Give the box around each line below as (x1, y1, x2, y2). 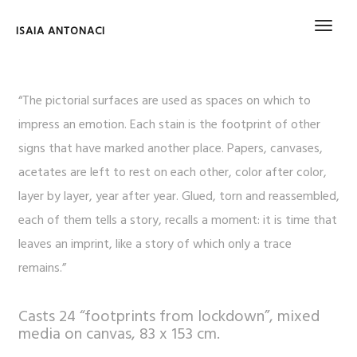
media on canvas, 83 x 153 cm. (18, 322, 220, 347)
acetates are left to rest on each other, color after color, (18, 163, 327, 183)
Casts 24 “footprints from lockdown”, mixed (18, 304, 320, 330)
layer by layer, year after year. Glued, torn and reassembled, (18, 186, 339, 207)
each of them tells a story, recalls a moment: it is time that (18, 210, 337, 231)
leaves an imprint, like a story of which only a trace (18, 234, 292, 255)
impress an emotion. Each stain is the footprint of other (18, 115, 320, 135)
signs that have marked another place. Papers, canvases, (18, 139, 323, 159)
